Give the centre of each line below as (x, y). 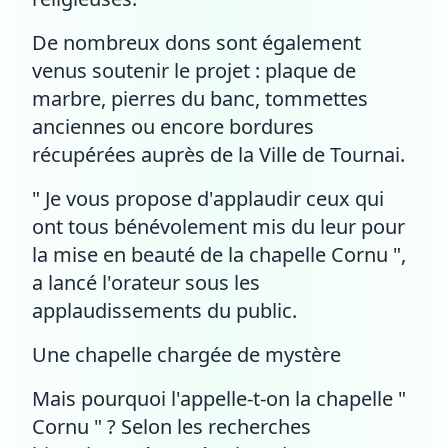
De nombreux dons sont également (196, 42)
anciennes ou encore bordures (173, 126)
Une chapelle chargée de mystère (186, 354)
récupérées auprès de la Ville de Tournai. (218, 154)
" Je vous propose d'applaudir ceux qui (208, 198)
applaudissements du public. (164, 310)
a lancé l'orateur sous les (146, 282)
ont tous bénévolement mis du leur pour (218, 226)
